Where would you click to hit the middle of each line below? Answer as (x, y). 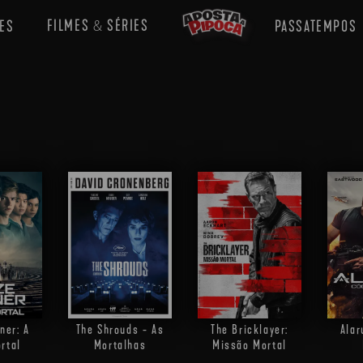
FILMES (70, 25)
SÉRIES (126, 25)
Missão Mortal (250, 345)
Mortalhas (120, 345)
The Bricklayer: (250, 330)
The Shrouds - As (120, 330)
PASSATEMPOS (316, 26)
